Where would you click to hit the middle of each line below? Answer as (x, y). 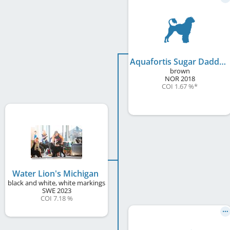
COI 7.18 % (56, 198)
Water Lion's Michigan (55, 173)
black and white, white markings (56, 183)
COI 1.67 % (178, 86)
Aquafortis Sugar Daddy (223, 61)
